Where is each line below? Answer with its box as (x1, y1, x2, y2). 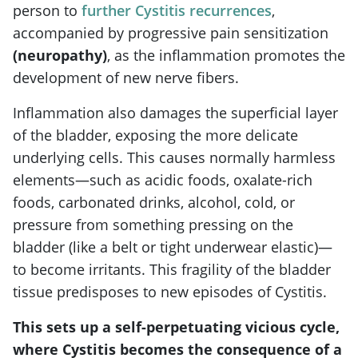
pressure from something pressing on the (13, 214, 293, 234)
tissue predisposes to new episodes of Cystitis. (13, 281, 327, 301)
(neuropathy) (13, 45, 107, 65)
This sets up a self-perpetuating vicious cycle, (13, 316, 340, 336)
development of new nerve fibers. (13, 67, 239, 87)
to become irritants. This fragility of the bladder (13, 259, 331, 279)
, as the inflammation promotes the (107, 45, 345, 65)
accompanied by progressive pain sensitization (13, 22, 328, 42)
